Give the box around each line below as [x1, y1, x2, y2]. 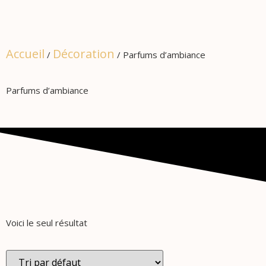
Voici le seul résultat [6, 217, 87, 229]
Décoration [53, 46, 115, 62]
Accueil [6, 46, 45, 62]
